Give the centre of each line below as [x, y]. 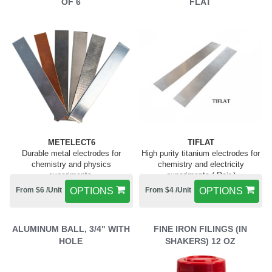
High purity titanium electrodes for [201, 153]
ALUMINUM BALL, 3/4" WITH [71, 229]
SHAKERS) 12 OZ [200, 241]
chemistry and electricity [201, 164]
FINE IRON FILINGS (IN [200, 229]
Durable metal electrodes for [71, 153]
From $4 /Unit [168, 190]
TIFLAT [201, 142]
